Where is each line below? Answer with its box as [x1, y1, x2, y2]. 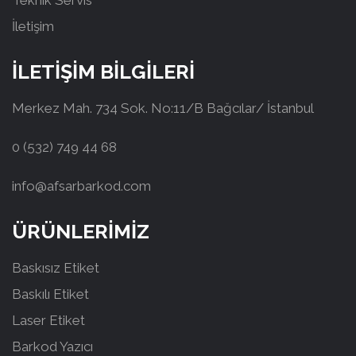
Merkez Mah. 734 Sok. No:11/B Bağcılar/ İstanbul [12, 100, 314, 116]
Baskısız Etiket [12, 260, 99, 276]
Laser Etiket [12, 312, 85, 328]
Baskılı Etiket [12, 286, 89, 302]
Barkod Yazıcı [12, 339, 93, 354]
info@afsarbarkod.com [12, 178, 151, 194]
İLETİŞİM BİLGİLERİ [12, 60, 195, 83]
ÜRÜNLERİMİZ [12, 219, 149, 243]
